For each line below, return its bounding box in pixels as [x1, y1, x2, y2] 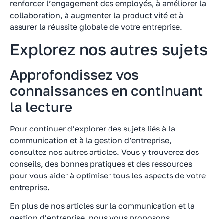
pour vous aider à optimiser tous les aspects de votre [10, 170, 206, 180]
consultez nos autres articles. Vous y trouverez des [10, 147, 199, 157]
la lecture [10, 98, 72, 115]
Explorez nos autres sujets [10, 40, 208, 59]
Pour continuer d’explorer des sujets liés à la [10, 123, 175, 133]
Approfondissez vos [10, 66, 139, 83]
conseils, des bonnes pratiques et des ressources [10, 158, 192, 169]
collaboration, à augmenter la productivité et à [10, 10, 183, 21]
